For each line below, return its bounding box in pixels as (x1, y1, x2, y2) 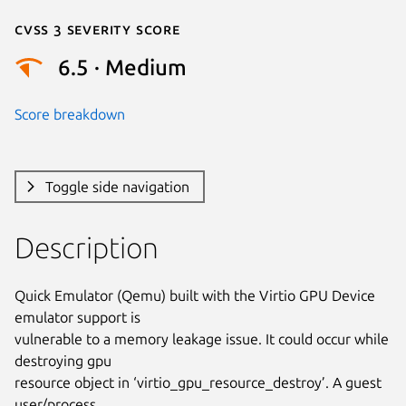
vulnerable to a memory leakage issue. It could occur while (14, 330, 389, 347)
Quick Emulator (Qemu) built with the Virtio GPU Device (14, 286, 375, 304)
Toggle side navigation (44, 178, 189, 195)
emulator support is (14, 308, 140, 325)
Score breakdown (14, 105, 125, 122)
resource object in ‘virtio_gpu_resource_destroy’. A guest (14, 373, 382, 391)
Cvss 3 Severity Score (14, 20, 180, 37)
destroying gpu (14, 352, 111, 369)
